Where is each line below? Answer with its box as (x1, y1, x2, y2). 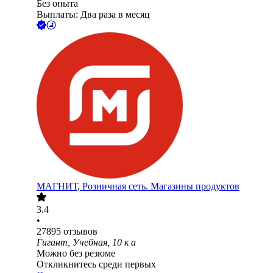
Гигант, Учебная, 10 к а (37, 237, 136, 248)
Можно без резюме (37, 248, 115, 259)
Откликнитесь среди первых (37, 259, 156, 270)
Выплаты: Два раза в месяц (37, 9, 150, 20)
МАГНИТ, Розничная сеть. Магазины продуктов (37, 181, 239, 192)
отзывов (63, 226, 97, 237)
